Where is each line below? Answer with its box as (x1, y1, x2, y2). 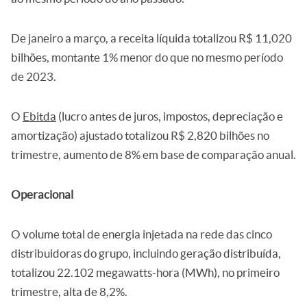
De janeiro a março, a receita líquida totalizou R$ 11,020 (11, 32, 292, 45)
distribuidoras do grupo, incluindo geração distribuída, (11, 247, 281, 260)
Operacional (11, 188, 73, 201)
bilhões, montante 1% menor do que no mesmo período (11, 51, 283, 64)
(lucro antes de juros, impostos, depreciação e (56, 110, 283, 123)
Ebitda (23, 110, 56, 123)
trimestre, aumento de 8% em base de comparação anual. (11, 148, 296, 161)
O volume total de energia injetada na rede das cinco (11, 228, 272, 241)
